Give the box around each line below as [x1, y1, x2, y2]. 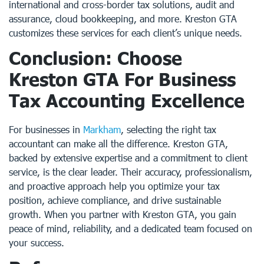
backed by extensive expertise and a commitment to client [9, 152, 247, 163]
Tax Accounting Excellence [9, 90, 245, 111]
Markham [83, 124, 121, 135]
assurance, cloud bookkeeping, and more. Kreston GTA [9, 13, 237, 24]
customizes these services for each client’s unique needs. [9, 27, 242, 38]
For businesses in [9, 124, 83, 135]
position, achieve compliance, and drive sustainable [9, 194, 221, 206]
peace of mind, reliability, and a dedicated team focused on [9, 223, 252, 234]
